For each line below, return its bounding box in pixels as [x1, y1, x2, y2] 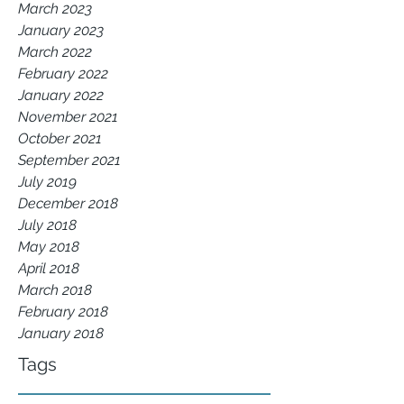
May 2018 [18, 238, 79, 255]
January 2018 [18, 325, 104, 342]
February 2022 [18, 65, 108, 82]
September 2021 [18, 151, 121, 169]
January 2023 [18, 22, 104, 39]
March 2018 [18, 281, 92, 298]
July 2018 [18, 216, 77, 234]
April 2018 [18, 260, 79, 277]
